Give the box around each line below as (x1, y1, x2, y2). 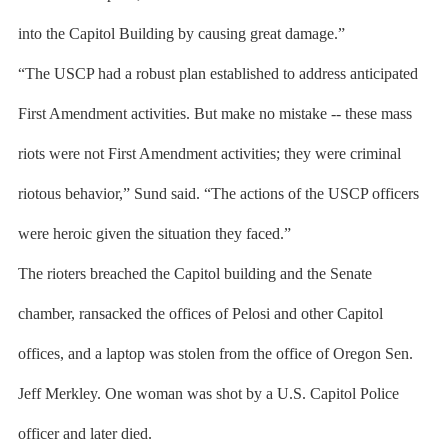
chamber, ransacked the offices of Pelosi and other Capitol (17, 305, 383, 322)
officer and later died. (17, 425, 152, 442)
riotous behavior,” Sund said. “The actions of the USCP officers (17, 185, 419, 202)
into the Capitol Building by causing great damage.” (17, 25, 345, 42)
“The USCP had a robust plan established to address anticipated (17, 65, 418, 82)
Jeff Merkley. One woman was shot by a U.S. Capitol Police (17, 385, 399, 402)
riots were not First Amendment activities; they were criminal (17, 145, 401, 162)
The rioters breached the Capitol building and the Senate (17, 265, 372, 282)
